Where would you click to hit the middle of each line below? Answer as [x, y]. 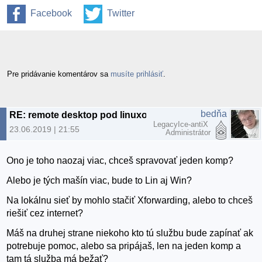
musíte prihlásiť [137, 74]
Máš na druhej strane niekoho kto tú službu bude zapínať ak [130, 233]
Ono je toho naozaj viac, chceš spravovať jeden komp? [120, 161]
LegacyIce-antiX [182, 124]
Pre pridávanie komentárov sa [59, 74]
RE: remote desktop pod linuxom [82, 115]
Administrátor [188, 132]
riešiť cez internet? [45, 213]
